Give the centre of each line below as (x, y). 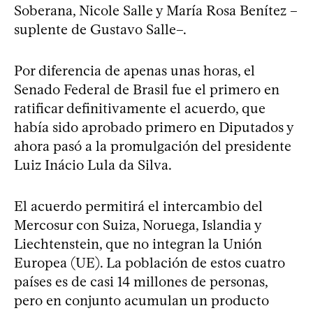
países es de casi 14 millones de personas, (141, 281)
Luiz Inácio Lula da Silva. (93, 165)
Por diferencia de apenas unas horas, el (134, 70)
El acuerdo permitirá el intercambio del (138, 206)
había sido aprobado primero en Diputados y (154, 127)
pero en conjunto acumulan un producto (141, 300)
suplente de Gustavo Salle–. (100, 29)
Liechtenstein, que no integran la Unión (138, 243)
